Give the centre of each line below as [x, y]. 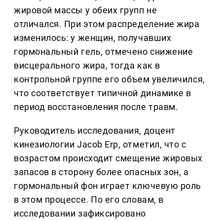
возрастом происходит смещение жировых [108, 158]
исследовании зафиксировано [80, 214]
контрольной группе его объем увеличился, [110, 79]
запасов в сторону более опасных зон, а [101, 172]
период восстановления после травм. [96, 107]
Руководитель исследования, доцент [95, 131]
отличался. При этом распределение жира [107, 24]
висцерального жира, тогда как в [87, 66]
